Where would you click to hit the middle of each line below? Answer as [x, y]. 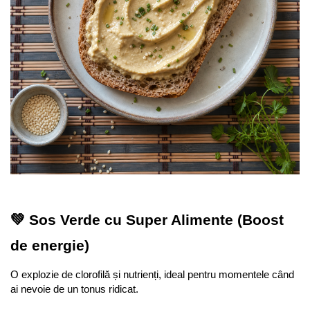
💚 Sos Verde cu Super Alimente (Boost [147, 220]
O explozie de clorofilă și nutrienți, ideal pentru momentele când [152, 275]
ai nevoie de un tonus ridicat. [74, 290]
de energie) [50, 246]
